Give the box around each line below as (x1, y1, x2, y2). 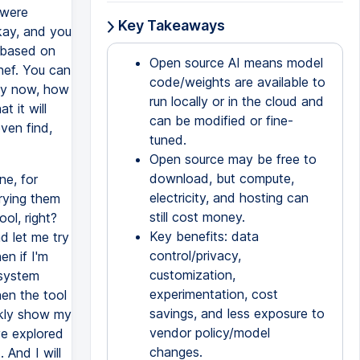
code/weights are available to (149, 74, 325, 90)
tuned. (149, 132, 186, 148)
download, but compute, (149, 170, 294, 186)
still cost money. (149, 209, 245, 225)
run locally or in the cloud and (149, 93, 324, 109)
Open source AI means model (149, 55, 323, 71)
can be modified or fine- (149, 112, 293, 129)
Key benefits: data (149, 228, 259, 244)
